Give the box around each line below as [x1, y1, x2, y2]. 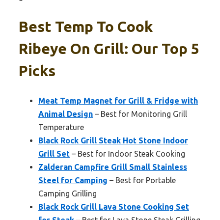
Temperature [38, 122, 84, 132]
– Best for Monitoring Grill [93, 109, 187, 118]
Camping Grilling [38, 189, 97, 198]
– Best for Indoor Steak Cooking [70, 149, 185, 158]
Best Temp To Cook [19, 18, 153, 35]
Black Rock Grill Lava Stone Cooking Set [38, 202, 189, 211]
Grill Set [38, 149, 70, 158]
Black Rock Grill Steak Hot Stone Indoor [38, 136, 188, 145]
